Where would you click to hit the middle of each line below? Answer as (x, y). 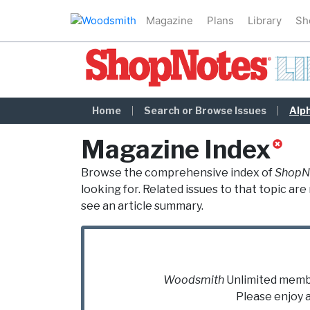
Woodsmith (193, 280)
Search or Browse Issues (205, 110)
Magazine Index (176, 149)
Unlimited (250, 280)
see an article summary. (142, 206)
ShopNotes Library (193, 62)
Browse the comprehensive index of (178, 173)
